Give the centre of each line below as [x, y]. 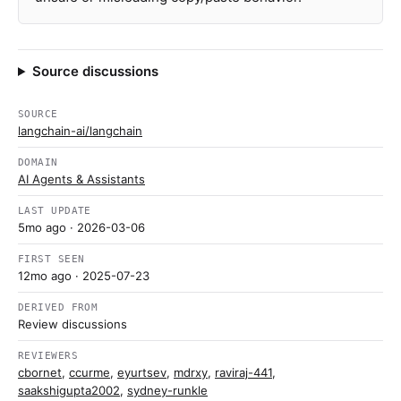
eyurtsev [142, 372]
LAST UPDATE [55, 211]
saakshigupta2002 [69, 390]
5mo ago [42, 227]
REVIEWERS [48, 356]
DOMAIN [38, 162]
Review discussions [73, 324]
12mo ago [45, 276]
